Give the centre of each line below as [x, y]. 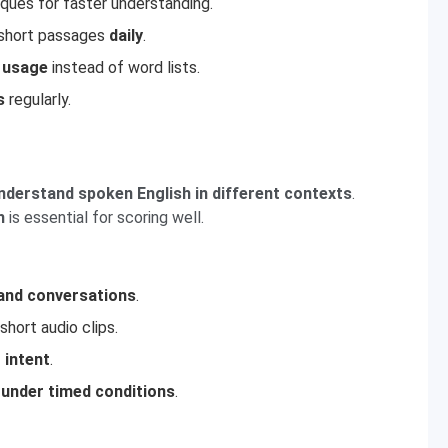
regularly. [38, 99]
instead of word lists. [124, 67]
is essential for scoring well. [104, 217]
